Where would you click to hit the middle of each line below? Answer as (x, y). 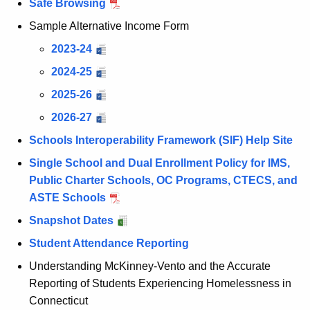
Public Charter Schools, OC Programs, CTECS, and (163, 181)
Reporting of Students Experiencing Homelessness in (160, 284)
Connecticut (58, 301)
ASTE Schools (67, 198)
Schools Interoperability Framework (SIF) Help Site (161, 140)
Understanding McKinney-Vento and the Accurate (150, 266)
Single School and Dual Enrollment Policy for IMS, (159, 163)
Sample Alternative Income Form (109, 26)
